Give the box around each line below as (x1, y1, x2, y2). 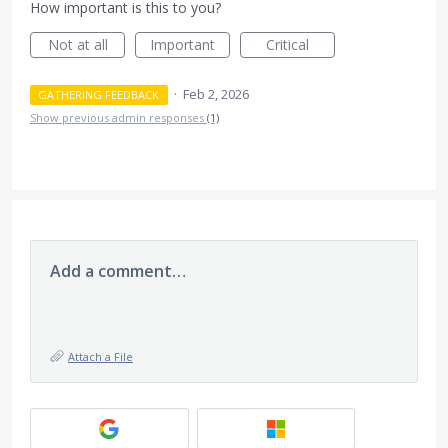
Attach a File (68, 349, 133, 365)
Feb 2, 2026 (182, 85, 249, 104)
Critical (266, 35, 309, 55)
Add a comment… (50, 260, 186, 283)
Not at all (47, 35, 108, 55)
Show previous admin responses (30, 110, 207, 126)
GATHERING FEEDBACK (38, 87, 160, 103)
